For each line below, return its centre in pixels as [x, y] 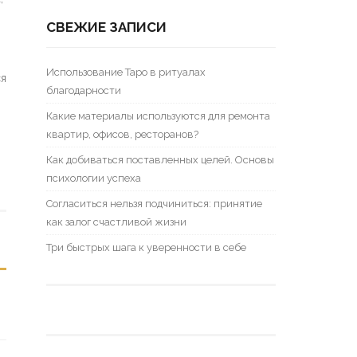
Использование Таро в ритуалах [126, 72]
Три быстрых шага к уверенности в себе [147, 247]
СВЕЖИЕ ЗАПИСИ [107, 27]
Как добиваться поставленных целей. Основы [161, 160]
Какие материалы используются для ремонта [159, 116]
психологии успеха [94, 178]
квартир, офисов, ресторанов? [123, 134]
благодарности [84, 90]
